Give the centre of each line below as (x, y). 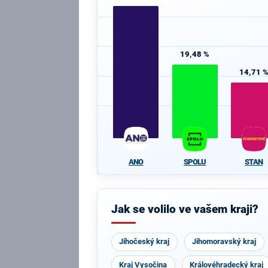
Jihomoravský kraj (224, 241)
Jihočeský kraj (144, 241)
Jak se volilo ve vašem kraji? (185, 209)
